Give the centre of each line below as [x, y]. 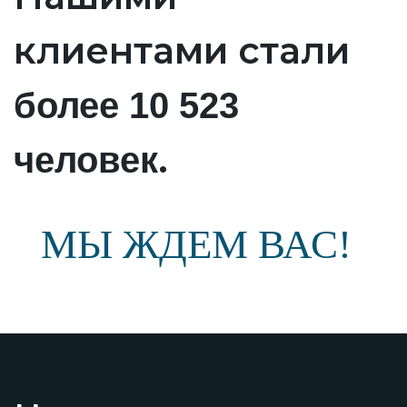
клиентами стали [182, 50]
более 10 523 [126, 105]
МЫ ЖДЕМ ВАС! [196, 244]
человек [86, 159]
